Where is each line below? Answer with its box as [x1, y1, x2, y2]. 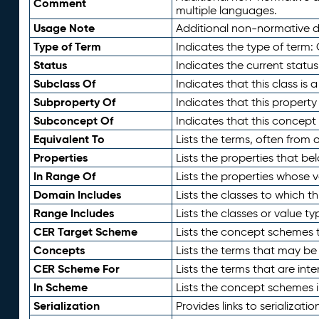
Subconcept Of [33, 113, 113, 129]
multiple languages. [175, 4, 277, 18]
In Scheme [33, 280, 88, 296]
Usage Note [33, 21, 95, 36]
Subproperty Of [33, 95, 115, 110]
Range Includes [33, 206, 114, 221]
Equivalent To [33, 132, 105, 147]
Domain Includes [33, 187, 121, 203]
